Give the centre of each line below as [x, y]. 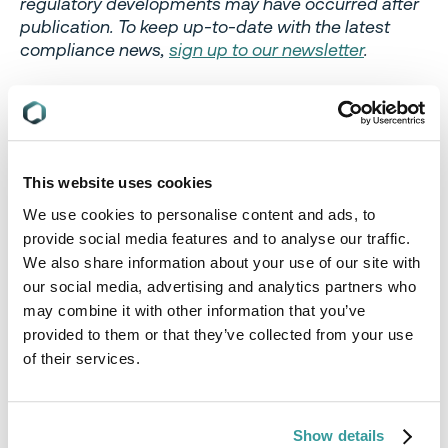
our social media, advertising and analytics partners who [219, 286]
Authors [79, 201]
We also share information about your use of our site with [222, 262]
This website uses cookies [118, 183]
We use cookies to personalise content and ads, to [199, 214]
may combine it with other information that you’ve [194, 310]
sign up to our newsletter [266, 50]
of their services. [81, 358]
